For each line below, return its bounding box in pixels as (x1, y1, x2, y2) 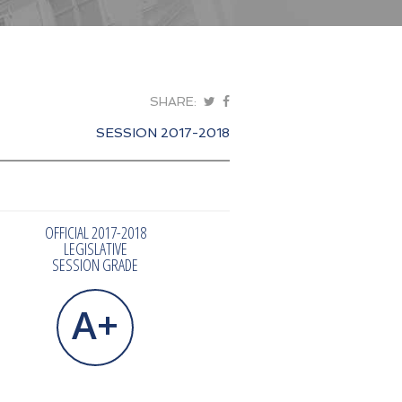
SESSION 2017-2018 (96, 124, 230, 140)
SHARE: (149, 93, 200, 109)
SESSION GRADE (52, 253, 138, 275)
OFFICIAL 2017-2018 (44, 221, 146, 243)
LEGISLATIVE (63, 237, 127, 259)
